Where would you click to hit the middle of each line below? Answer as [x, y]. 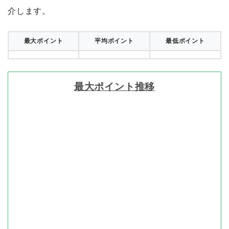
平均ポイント [114, 41]
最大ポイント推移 [114, 86]
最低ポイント [185, 41]
